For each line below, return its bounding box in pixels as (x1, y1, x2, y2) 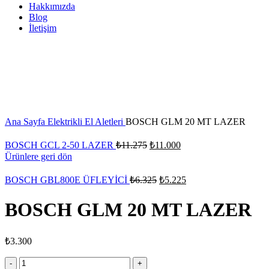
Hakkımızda (29, 1, 75, 11)
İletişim (29, 23, 56, 33)
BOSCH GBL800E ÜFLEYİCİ (5, 175, 130, 185)
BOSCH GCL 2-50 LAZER (5, 140, 116, 150)
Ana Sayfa (5, 116, 47, 127)
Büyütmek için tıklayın (5, 84, 91, 94)
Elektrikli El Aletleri (47, 116, 125, 127)
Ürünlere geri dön (5, 151, 72, 162)
